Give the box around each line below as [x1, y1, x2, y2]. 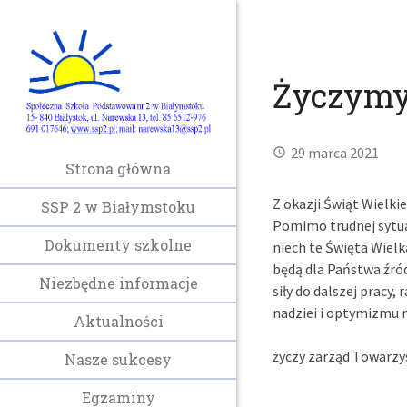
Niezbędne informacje [38, 273, 198, 293]
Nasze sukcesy [65, 350, 172, 370]
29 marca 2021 [291, 144, 379, 162]
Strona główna [65, 159, 171, 179]
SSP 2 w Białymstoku [41, 197, 195, 217]
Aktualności [73, 312, 164, 332]
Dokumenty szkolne [45, 235, 192, 255]
